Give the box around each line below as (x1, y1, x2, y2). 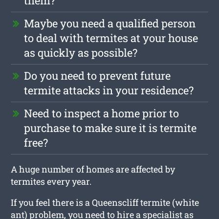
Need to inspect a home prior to (24, 106, 179, 120)
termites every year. (11, 175, 92, 187)
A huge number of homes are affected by (11, 163, 175, 175)
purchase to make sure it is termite (24, 120, 197, 135)
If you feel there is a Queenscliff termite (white (11, 196, 199, 208)
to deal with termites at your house (24, 30, 198, 45)
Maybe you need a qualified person (24, 16, 196, 30)
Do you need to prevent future (24, 68, 171, 83)
